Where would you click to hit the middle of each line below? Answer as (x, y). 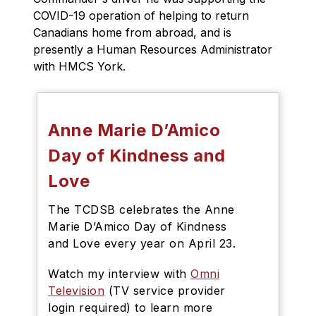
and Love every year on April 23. (142, 243)
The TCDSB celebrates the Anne (141, 209)
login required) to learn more (130, 308)
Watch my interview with (120, 274)
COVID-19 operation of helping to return (141, 16)
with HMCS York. (81, 66)
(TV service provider (165, 291)
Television (77, 291)
